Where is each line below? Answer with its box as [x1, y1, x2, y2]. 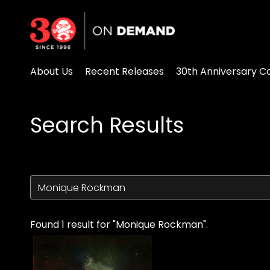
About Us [30, 64, 73, 78]
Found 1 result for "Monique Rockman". [30, 218, 208, 231]
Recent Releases [85, 64, 164, 78]
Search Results [30, 110, 184, 140]
